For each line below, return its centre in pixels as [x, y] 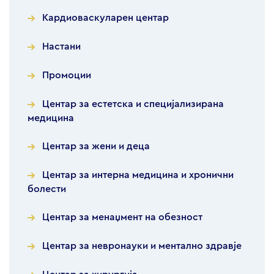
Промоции [67, 76]
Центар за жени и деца [96, 146]
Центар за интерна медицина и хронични [138, 175]
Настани [61, 47]
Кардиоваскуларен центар [106, 18]
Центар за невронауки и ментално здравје [142, 246]
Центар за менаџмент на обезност [122, 217]
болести [47, 189]
